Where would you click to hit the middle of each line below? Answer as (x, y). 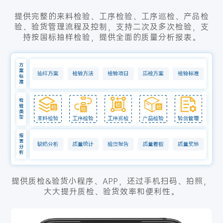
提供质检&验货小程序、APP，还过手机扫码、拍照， (111, 181)
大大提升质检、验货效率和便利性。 (111, 192)
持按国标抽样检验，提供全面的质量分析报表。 (111, 37)
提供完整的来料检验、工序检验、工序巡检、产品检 (111, 16)
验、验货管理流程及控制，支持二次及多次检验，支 (111, 26)
